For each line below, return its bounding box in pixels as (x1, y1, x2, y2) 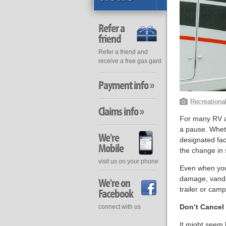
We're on (98, 176, 130, 190)
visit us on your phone (98, 158, 158, 165)
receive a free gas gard (98, 58, 161, 65)
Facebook (98, 186, 133, 201)
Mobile (98, 141, 124, 155)
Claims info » (98, 104, 144, 119)
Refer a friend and (98, 48, 148, 55)
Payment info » (98, 78, 154, 92)
